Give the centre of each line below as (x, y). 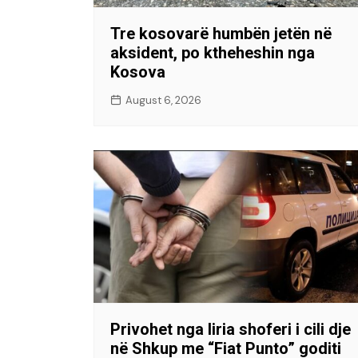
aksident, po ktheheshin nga (213, 52)
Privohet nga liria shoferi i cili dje (231, 329)
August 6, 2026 (163, 100)
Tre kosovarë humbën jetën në (221, 33)
